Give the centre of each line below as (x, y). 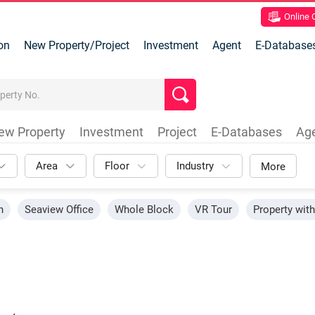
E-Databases (246, 132)
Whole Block (144, 210)
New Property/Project (76, 45)
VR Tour (213, 210)
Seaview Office (59, 210)
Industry (195, 166)
